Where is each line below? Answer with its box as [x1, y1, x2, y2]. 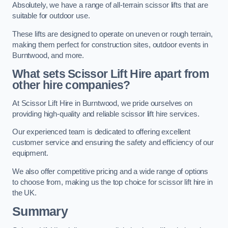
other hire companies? [12, 78, 130, 92]
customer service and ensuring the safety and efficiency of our [12, 138, 214, 147]
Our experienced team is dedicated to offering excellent [12, 128, 191, 136]
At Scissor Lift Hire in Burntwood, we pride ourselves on [12, 99, 192, 107]
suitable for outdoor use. [12, 12, 90, 20]
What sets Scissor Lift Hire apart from [12, 67, 209, 81]
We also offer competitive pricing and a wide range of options [12, 167, 209, 176]
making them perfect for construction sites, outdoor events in [12, 40, 209, 49]
